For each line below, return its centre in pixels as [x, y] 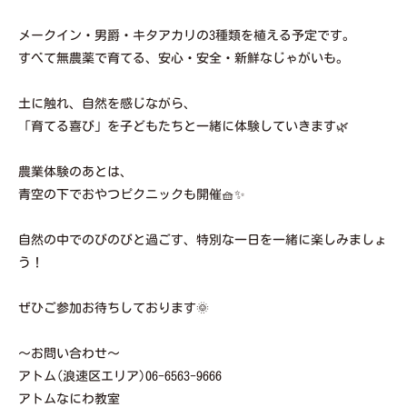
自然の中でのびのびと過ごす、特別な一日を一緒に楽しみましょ [203, 239]
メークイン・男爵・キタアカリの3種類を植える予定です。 [187, 35]
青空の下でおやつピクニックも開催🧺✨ [132, 194]
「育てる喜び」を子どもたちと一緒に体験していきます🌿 [184, 126]
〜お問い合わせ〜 [69, 353]
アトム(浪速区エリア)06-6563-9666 [120, 376]
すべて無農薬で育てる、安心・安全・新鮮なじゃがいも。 [184, 58]
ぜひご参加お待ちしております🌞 [114, 308]
